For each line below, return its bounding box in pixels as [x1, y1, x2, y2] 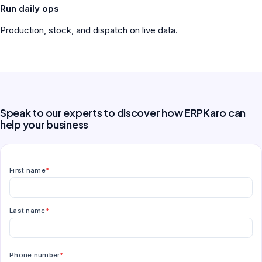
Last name [9, 206, 46, 215]
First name [9, 166, 46, 174]
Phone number [9, 251, 60, 259]
